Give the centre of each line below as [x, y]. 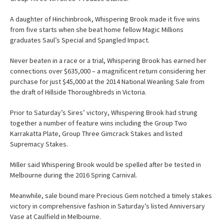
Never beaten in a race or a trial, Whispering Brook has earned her [108, 60]
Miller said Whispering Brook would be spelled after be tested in [105, 164]
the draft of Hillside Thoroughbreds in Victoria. [78, 92]
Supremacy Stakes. [39, 144]
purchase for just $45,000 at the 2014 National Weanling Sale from [107, 81]
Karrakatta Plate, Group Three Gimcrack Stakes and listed [96, 133]
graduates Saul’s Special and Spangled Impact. [80, 40]
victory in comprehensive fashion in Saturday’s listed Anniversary [107, 206]
